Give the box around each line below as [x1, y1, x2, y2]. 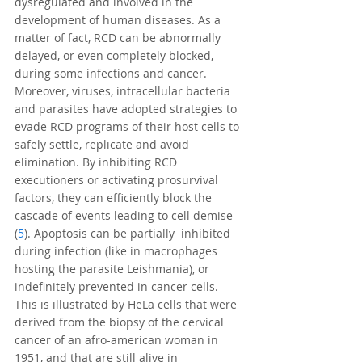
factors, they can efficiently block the [15, 190, 215, 206]
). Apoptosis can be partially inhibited [24, 225, 234, 242]
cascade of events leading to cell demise [15, 208, 236, 224]
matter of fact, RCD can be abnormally [15, 30, 224, 46]
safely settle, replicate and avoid [15, 137, 192, 153]
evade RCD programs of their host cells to [15, 119, 242, 135]
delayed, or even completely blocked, [15, 48, 217, 64]
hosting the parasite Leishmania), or [15, 261, 213, 277]
